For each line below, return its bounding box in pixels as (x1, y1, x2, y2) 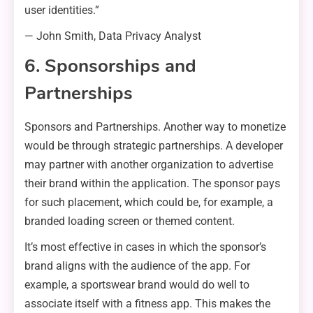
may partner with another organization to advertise (24, 158, 273, 172)
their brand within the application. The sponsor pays (24, 177, 280, 191)
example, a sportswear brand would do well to (24, 278, 249, 292)
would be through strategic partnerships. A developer (24, 139, 283, 153)
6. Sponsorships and (24, 54, 196, 79)
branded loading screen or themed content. (24, 214, 235, 228)
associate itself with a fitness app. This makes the (24, 297, 270, 311)
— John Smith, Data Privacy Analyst (24, 29, 201, 43)
